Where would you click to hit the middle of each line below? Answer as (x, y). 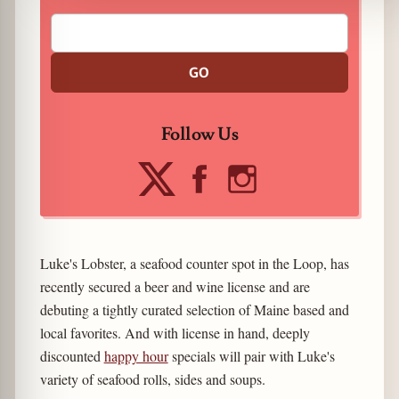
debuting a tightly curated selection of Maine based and (194, 309)
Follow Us (199, 135)
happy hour (136, 355)
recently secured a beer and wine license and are (175, 286)
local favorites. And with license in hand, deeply (175, 332)
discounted (72, 355)
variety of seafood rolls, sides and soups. (152, 379)
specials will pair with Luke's (251, 355)
